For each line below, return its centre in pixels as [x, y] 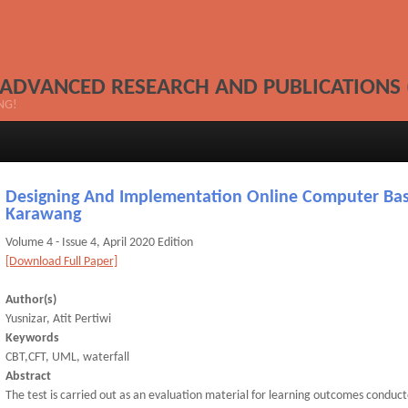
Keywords [32, 338]
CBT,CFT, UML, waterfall [67, 357]
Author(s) [31, 300]
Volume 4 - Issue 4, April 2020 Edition [99, 243]
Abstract [28, 377]
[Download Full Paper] [61, 262]
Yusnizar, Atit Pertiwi [58, 319]
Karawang [43, 215]
